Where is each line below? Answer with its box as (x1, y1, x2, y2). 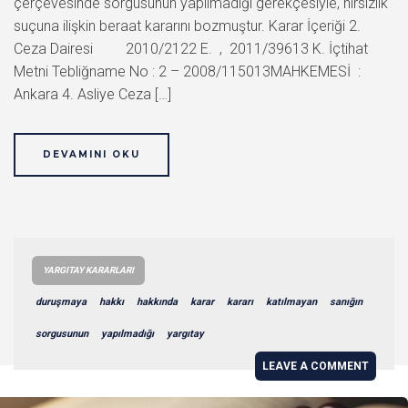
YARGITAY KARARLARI (43, 264, 134, 275)
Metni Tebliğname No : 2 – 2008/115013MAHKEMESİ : (14, 62, 361, 80)
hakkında (137, 295, 178, 308)
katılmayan (266, 295, 317, 308)
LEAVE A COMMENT (262, 359, 369, 372)
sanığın (330, 295, 362, 308)
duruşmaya (36, 295, 87, 308)
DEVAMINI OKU (43, 148, 140, 160)
